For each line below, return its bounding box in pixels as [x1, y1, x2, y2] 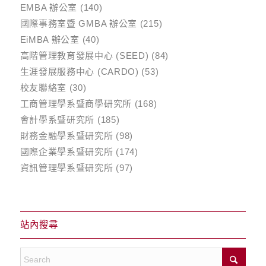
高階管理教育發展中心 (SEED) [20, 50, 149, 61]
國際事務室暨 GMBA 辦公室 [20, 18, 138, 28]
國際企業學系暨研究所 [20, 146, 113, 157]
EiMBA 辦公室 [20, 34, 80, 45]
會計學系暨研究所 [20, 114, 95, 125]
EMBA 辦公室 [20, 2, 78, 12]
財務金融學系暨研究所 [20, 130, 113, 141]
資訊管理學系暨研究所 [20, 162, 113, 173]
